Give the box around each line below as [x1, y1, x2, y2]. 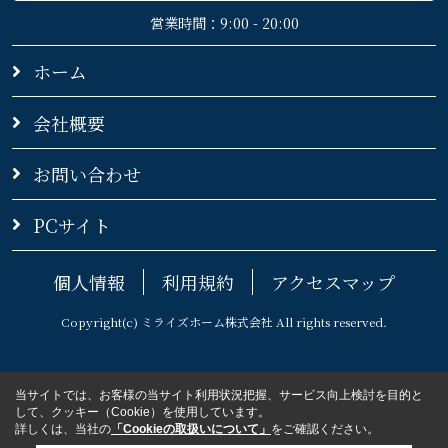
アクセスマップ [270, 268, 395, 295]
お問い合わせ [32, 160, 141, 187]
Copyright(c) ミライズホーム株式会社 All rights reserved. [61, 312, 387, 330]
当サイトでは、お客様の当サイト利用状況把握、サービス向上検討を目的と [15, 388, 423, 402]
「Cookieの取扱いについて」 [111, 422, 271, 436]
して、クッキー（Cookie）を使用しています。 [15, 405, 270, 419]
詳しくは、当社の [15, 422, 111, 436]
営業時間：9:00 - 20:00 [149, 13, 299, 34]
